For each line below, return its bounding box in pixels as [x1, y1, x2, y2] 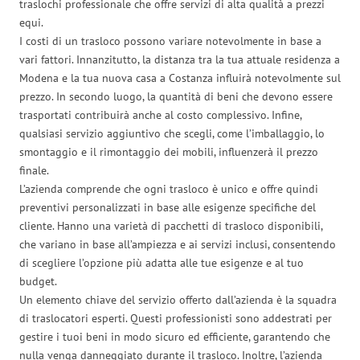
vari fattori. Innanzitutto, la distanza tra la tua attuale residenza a [19, 51, 340, 67]
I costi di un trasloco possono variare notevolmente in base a [19, 33, 321, 48]
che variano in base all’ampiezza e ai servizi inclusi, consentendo [19, 236, 336, 252]
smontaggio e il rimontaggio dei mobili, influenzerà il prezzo [19, 144, 318, 159]
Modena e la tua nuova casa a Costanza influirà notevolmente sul [19, 70, 341, 85]
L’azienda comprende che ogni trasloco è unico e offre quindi [19, 181, 318, 196]
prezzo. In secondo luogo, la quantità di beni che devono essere [19, 88, 333, 104]
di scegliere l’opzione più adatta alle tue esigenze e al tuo [19, 255, 304, 270]
